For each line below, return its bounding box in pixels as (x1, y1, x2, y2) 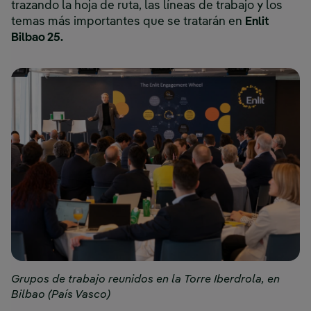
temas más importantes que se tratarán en (11, 16, 245, 28)
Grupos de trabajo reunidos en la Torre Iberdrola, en (11, 274, 280, 285)
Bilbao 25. (11, 32, 63, 44)
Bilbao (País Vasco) (11, 289, 110, 301)
